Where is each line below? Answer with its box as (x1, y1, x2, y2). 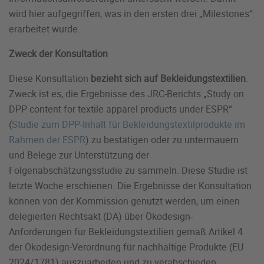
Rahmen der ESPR (9, 133, 85, 147)
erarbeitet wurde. (9, 22, 82, 36)
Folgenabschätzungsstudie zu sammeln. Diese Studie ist (9, 164, 247, 177)
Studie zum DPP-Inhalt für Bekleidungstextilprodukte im (12, 118, 245, 131)
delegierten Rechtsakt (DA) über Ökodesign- (9, 210, 193, 223)
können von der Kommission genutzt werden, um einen (9, 194, 240, 208)
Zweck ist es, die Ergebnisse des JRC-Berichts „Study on (9, 87, 244, 101)
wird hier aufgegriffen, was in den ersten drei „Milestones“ (9, 7, 253, 21)
